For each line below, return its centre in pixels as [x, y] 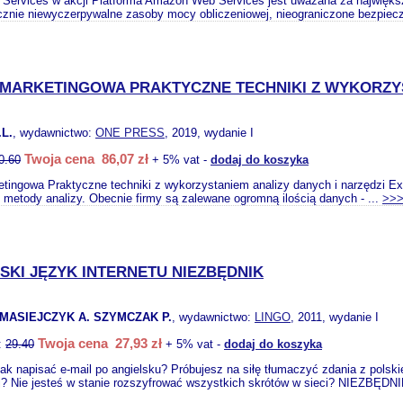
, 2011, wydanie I [335, 317]
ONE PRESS [130, 133]
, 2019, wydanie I [209, 133]
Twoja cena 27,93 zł [100, 343]
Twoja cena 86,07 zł [86, 159]
